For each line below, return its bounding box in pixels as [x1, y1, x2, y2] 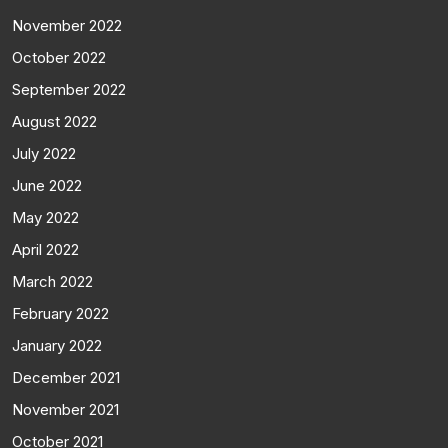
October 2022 [12, 47, 106, 67]
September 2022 [12, 79, 126, 99]
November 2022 [12, 15, 122, 35]
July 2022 [12, 143, 76, 163]
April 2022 [12, 239, 79, 259]
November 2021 [12, 399, 119, 419]
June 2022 [12, 175, 82, 195]
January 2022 [12, 335, 102, 355]
